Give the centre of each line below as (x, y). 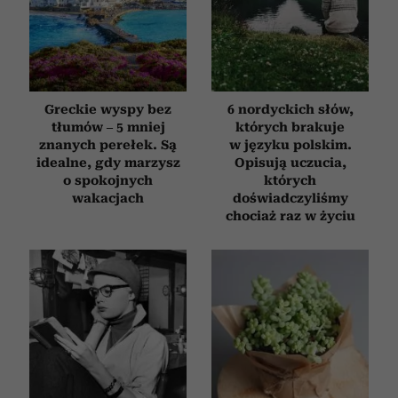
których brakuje (290, 127)
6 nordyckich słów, (290, 110)
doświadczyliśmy (290, 199)
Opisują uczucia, (290, 163)
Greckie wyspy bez (108, 110)
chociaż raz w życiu (290, 216)
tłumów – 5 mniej (108, 127)
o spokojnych (108, 181)
